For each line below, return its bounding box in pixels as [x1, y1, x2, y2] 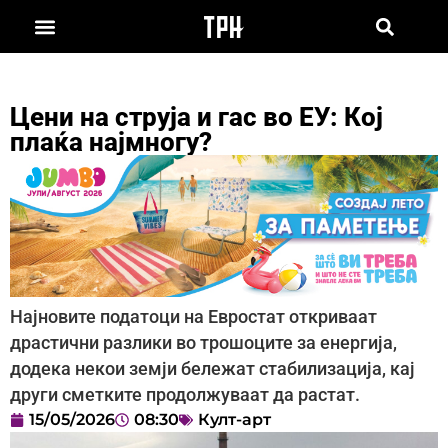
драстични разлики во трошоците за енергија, [10, 333, 397, 354]
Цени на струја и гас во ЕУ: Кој [10, 101, 383, 132]
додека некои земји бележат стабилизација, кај [10, 359, 415, 380]
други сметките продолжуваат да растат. [10, 385, 360, 406]
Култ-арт [198, 410, 271, 430]
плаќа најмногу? [10, 126, 212, 157]
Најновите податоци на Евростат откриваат [10, 307, 377, 328]
